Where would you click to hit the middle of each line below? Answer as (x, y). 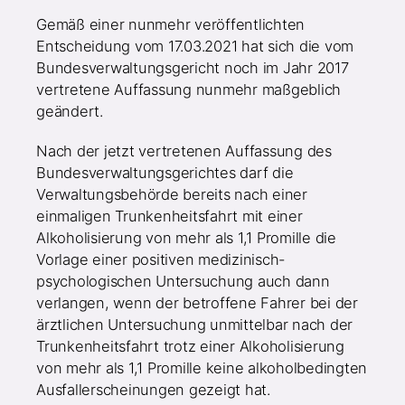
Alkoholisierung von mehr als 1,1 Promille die (186, 238)
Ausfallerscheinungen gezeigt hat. (153, 390)
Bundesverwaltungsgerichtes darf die (165, 173)
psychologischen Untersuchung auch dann (183, 282)
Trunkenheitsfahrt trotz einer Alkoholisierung (190, 347)
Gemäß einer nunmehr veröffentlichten (171, 25)
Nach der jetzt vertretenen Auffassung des (184, 151)
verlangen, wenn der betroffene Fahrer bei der (197, 303)
